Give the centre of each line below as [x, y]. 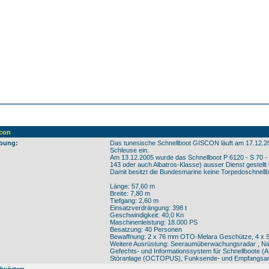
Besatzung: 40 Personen [146, 229]
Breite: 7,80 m [130, 193]
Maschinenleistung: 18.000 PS [154, 222]
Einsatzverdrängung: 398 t [148, 208]
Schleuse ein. [129, 150]
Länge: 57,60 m [132, 186]
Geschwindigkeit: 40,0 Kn [147, 215]
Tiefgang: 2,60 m [134, 201]
